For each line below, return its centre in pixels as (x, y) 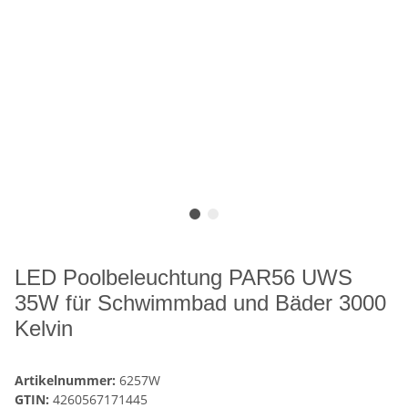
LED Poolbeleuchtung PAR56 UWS (184, 278)
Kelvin (44, 329)
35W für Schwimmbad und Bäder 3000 (200, 303)
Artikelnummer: (67, 381)
